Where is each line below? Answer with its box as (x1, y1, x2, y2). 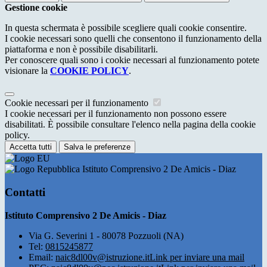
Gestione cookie (5, 2, 67, 13)
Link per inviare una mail (150, 252, 244, 262)
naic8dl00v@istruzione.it (55, 252, 150, 262)
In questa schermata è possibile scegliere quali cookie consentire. (5, 23, 247, 33)
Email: (29, 252, 55, 262)
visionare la (5, 66, 50, 76)
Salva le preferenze (64, 142, 131, 152)
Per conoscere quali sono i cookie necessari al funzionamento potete (5, 55, 259, 66)
